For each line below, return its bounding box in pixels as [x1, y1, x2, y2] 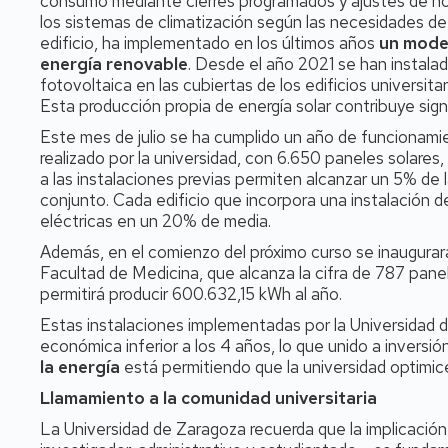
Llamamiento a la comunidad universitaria [40, 387, 377, 409]
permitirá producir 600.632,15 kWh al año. [40, 283, 342, 305]
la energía [40, 356, 120, 378]
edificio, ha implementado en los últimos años [40, 32, 379, 54]
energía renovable [40, 53, 188, 75]
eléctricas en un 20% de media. [40, 210, 271, 232]
